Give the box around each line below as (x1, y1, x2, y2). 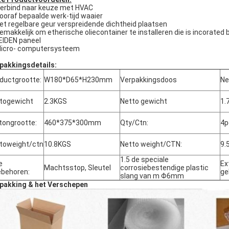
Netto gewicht (120, 97, 167, 105)
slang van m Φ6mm (120, 172, 184, 180)
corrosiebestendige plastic (120, 164, 209, 172)
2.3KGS (44, 97, 67, 105)
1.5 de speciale (120, 155, 169, 164)
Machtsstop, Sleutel (44, 164, 111, 172)
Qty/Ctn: (120, 119, 148, 127)
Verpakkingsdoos (120, 76, 177, 84)
